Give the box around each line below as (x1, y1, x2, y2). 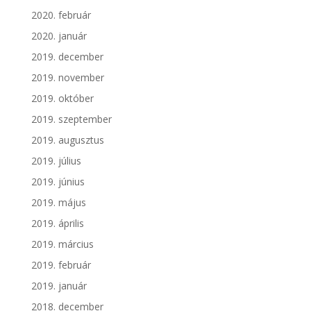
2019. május (31, 196, 86, 210)
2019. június (31, 175, 85, 189)
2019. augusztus (31, 133, 104, 147)
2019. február (31, 258, 91, 272)
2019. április (31, 217, 84, 230)
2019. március (31, 237, 94, 251)
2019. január (31, 279, 87, 293)
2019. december (31, 50, 103, 64)
